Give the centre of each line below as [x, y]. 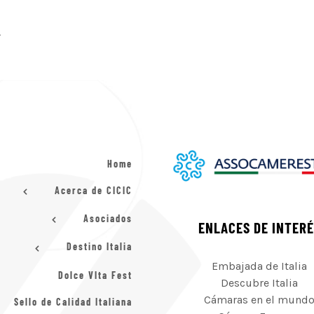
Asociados [106, 219]
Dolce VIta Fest [95, 275]
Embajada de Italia [260, 266]
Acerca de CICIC [92, 190]
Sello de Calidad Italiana [73, 301]
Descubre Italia [260, 283]
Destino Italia [98, 247]
